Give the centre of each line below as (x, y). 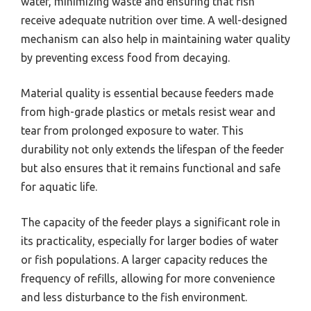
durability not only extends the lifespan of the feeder (152, 149)
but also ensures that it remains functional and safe (151, 168)
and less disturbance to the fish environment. (134, 297)
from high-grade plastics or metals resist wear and (148, 111)
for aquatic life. (59, 186)
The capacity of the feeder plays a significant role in (151, 222)
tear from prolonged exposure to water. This (132, 130)
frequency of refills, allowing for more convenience (148, 278)
